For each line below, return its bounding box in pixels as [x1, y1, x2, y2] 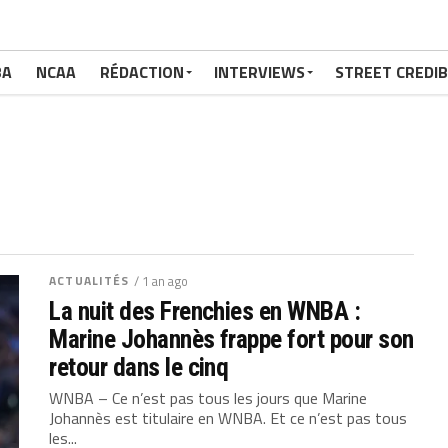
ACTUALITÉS [49, 271, 130, 290]
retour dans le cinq [49, 352, 229, 382]
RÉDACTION [100, 60, 184, 84]
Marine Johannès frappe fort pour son [49, 324, 414, 354]
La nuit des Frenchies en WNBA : [49, 296, 361, 326]
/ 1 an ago [134, 271, 189, 291]
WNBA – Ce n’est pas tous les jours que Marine [49, 386, 368, 410]
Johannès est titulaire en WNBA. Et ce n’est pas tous [49, 406, 408, 430]
